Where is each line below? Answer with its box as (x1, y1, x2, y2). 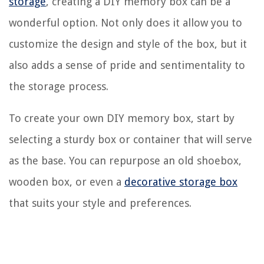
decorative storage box (124, 175, 237, 188)
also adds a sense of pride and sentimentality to (9, 58, 245, 71)
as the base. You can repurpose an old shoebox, (9, 154, 242, 167)
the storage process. (9, 80, 108, 93)
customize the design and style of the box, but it (9, 37, 247, 50)
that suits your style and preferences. (9, 196, 192, 209)
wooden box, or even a (9, 175, 124, 188)
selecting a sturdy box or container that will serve (9, 133, 252, 146)
